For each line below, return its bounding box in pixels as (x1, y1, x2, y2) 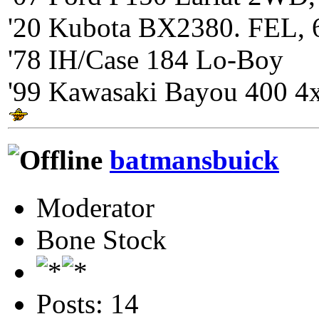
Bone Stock (36, 224, 167, 255)
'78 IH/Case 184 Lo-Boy (8, 44, 283, 75)
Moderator (36, 192, 155, 223)
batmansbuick (110, 145, 279, 176)
